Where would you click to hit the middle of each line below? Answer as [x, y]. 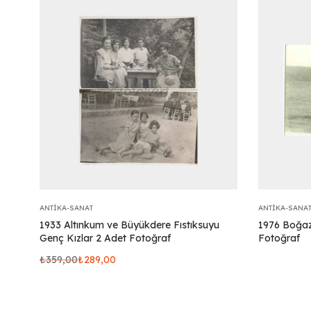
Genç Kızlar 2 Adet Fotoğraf [105, 238]
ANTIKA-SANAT [66, 208]
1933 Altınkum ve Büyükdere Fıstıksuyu [129, 225]
